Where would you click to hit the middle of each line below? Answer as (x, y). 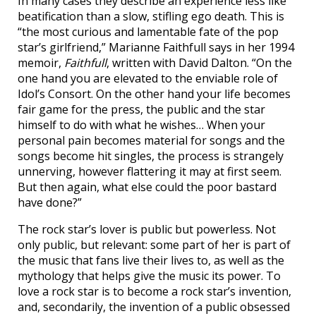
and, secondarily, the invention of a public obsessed (154, 307)
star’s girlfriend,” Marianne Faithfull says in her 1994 (156, 47)
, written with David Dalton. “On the (199, 63)
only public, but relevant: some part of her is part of (154, 245)
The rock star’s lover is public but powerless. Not (147, 229)
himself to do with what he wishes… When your (141, 125)
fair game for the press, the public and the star (141, 109)
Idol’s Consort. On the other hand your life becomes (154, 94)
